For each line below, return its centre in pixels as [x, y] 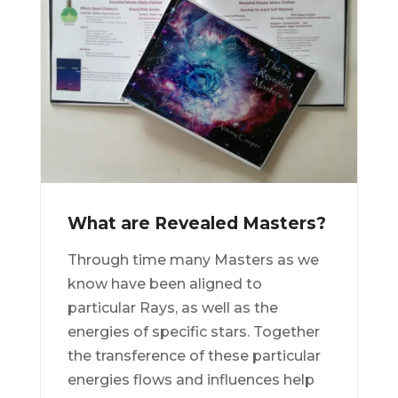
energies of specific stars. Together [193, 331]
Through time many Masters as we [193, 259]
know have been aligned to [164, 283]
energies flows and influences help [191, 379]
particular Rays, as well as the [172, 307]
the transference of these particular [194, 355]
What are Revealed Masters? [196, 223]
